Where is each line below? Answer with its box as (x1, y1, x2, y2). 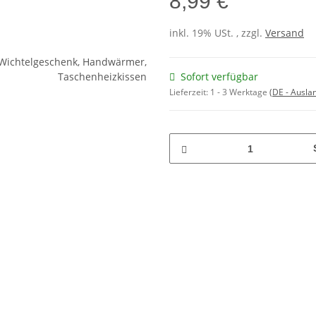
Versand (265, 26, 304, 40)
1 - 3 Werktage (210, 86, 269, 99)
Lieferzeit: (169, 86, 210, 99)
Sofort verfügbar (181, 70, 258, 84)
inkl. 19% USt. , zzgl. (169, 26, 265, 40)
